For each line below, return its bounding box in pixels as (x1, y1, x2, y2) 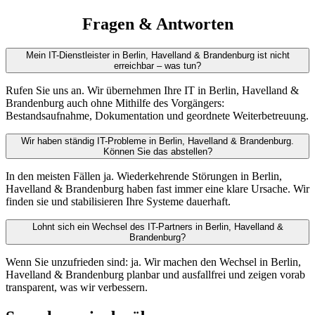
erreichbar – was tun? (114, 60, 201, 72)
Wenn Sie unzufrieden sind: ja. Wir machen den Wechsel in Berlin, (6, 256, 301, 269)
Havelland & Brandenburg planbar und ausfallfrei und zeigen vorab (6, 269, 305, 281)
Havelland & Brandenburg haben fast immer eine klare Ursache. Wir (6, 183, 309, 195)
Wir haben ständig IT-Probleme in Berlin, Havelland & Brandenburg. (21, 136, 294, 147)
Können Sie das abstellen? (103, 146, 212, 157)
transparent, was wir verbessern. (6, 281, 148, 294)
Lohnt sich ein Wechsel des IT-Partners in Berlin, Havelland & (32, 221, 283, 233)
